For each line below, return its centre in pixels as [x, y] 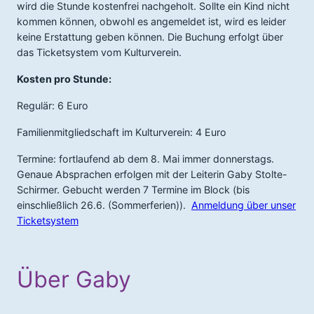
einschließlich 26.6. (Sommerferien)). [104, 205]
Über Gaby [74, 279]
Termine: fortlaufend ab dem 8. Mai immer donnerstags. [145, 159]
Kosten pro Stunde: [64, 79]
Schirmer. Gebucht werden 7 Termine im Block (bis [133, 190]
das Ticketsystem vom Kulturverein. [99, 52]
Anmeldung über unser [244, 205]
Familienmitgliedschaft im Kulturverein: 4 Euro [122, 132]
